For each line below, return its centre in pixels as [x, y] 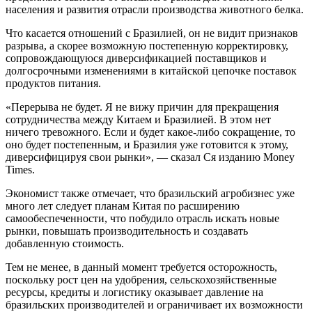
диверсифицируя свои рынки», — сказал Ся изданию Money [150, 157]
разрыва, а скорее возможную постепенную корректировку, [147, 46]
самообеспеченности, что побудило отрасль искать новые [142, 219]
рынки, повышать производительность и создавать [127, 231]
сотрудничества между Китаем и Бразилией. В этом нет [138, 120]
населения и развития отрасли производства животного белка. [155, 10]
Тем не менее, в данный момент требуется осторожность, [141, 267]
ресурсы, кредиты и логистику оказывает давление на [134, 292]
